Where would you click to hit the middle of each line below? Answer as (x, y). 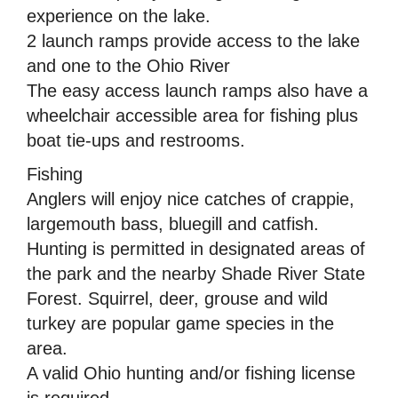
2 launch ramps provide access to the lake (193, 40)
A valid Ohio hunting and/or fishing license (191, 373)
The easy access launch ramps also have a (197, 90)
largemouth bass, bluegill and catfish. (173, 223)
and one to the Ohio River (128, 65)
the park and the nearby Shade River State (196, 273)
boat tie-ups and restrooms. (136, 140)
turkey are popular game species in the (180, 323)
